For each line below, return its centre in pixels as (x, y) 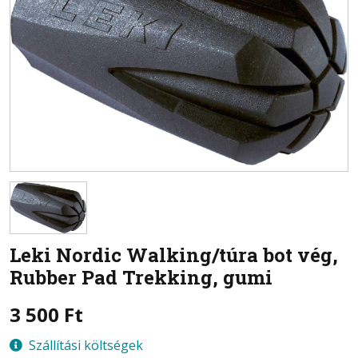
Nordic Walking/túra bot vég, (197, 255)
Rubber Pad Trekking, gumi (141, 277)
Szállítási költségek (86, 345)
